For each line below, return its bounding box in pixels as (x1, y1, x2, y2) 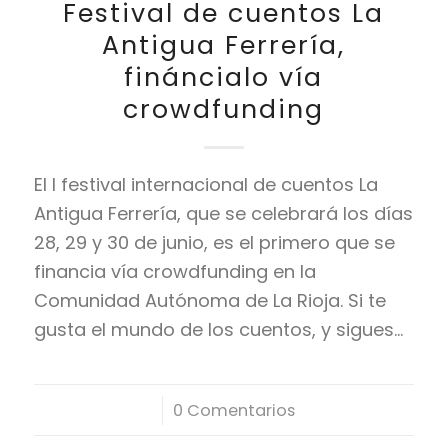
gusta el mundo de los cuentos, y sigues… (33, 317, 403, 343)
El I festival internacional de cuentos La (33, 172, 378, 198)
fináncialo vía (124, 60, 324, 96)
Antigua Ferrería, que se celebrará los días (33, 201, 413, 227)
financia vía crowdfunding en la (33, 259, 316, 285)
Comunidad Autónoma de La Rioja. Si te (33, 288, 386, 314)
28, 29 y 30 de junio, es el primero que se (33, 230, 395, 256)
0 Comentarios (173, 399, 296, 423)
